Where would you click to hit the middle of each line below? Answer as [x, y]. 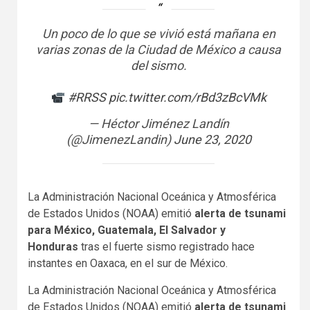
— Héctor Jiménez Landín [158, 123]
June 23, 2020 [212, 139]
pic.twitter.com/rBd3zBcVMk [187, 97]
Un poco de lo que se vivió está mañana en [158, 33]
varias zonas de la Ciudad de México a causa [158, 49]
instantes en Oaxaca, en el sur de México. [128, 263]
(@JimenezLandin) [120, 139]
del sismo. [158, 65]
